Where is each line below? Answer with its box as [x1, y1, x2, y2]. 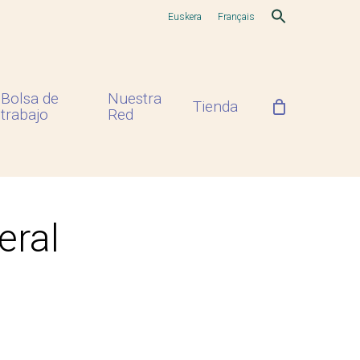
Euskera [168, 11, 202, 22]
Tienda [193, 97, 238, 116]
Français [218, 11, 255, 22]
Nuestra [108, 89, 162, 108]
